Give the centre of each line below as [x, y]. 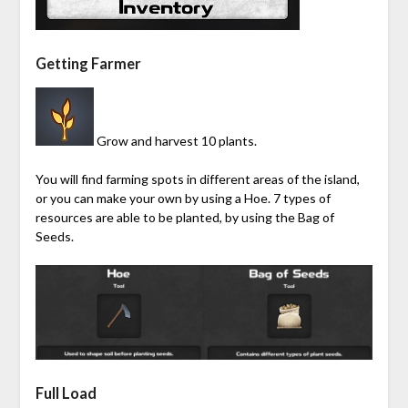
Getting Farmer [88, 63]
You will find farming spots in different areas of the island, [197, 178]
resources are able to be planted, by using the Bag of [184, 217]
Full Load [66, 393]
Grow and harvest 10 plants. [175, 140]
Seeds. [54, 236]
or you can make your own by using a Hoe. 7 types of [183, 198]
